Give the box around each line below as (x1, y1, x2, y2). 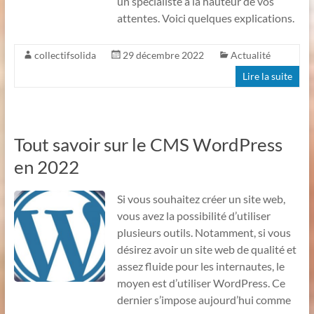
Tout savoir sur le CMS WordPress (13, 132, 282, 156)
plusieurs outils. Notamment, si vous (116, 225, 291, 239)
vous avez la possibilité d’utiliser (116, 208, 271, 222)
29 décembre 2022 (122, 48, 204, 61)
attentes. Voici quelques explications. (116, 11, 296, 25)
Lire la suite (243, 69, 293, 82)
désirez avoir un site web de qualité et (116, 242, 296, 256)
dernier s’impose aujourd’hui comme (116, 292, 291, 306)
